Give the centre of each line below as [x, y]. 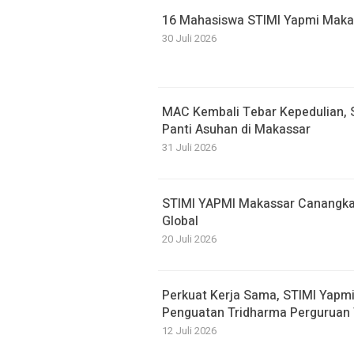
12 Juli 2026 [189, 331]
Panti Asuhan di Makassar [236, 130]
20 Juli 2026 [189, 239]
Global [180, 221]
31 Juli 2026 [189, 147]
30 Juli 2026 [189, 38]
